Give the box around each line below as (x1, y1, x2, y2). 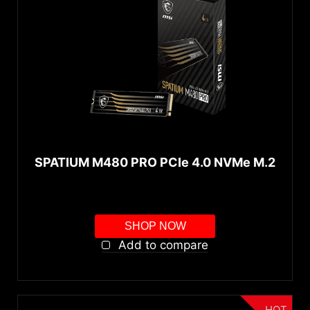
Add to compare (118, 237, 208, 252)
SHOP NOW (124, 219, 186, 232)
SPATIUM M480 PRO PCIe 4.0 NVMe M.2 (35, 154, 275, 170)
